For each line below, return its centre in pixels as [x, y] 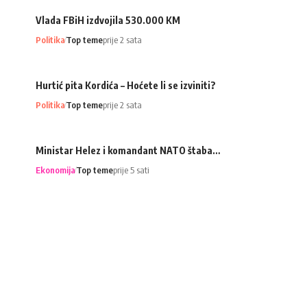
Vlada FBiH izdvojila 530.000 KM [108, 20]
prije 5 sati [131, 170]
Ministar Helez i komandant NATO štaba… [128, 150]
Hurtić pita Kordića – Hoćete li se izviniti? [126, 85]
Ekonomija [56, 170]
